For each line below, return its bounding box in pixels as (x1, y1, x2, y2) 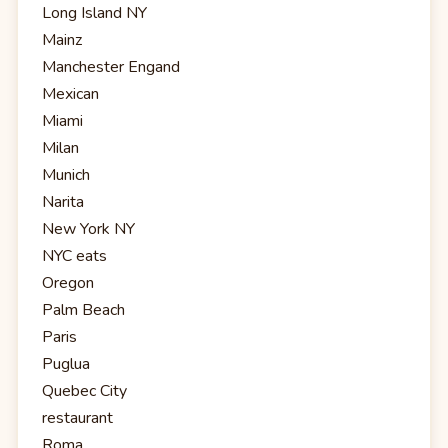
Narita (42, 191, 84, 214)
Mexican (42, 83, 99, 106)
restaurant (42, 407, 113, 430)
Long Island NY (42, 2, 147, 25)
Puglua (42, 353, 90, 376)
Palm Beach (42, 299, 125, 322)
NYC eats (42, 245, 107, 268)
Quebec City (42, 380, 127, 403)
